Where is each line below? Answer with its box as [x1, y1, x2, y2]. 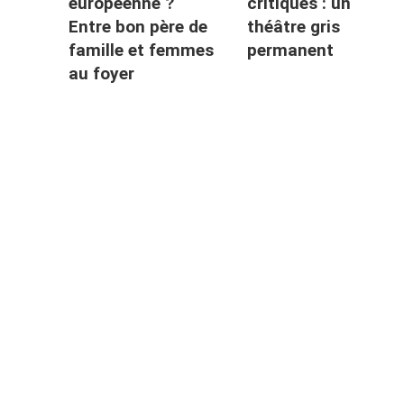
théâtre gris [246, 16, 340, 38]
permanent [246, 40, 334, 61]
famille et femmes [68, 40, 214, 61]
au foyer [68, 63, 134, 85]
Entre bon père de [68, 16, 207, 38]
